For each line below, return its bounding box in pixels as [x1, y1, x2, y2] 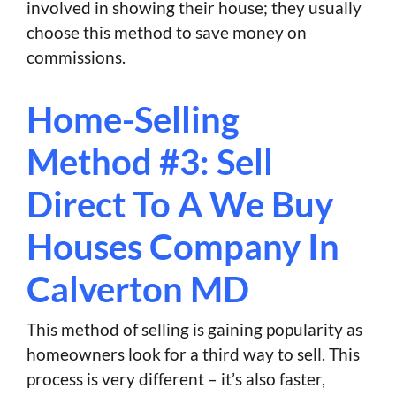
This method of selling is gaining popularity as [27, 319, 362, 340]
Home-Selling [27, 98, 240, 141]
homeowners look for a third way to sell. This [27, 344, 360, 365]
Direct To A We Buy [27, 183, 333, 226]
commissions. [27, 47, 126, 68]
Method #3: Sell [27, 141, 273, 184]
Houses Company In [27, 225, 339, 269]
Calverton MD [27, 268, 249, 311]
